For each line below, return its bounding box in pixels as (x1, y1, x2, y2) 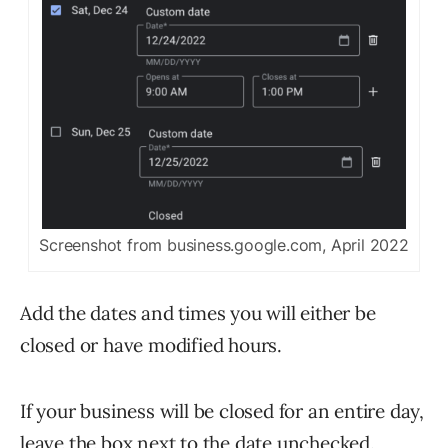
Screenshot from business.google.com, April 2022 (39, 234, 409, 255)
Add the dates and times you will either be (20, 300, 376, 325)
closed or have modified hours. (20, 332, 283, 357)
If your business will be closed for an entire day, (20, 398, 424, 423)
